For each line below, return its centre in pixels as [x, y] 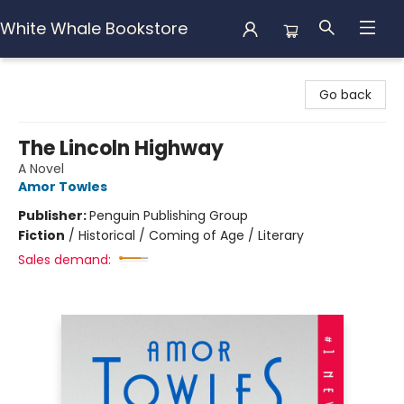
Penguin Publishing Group [169, 216]
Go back [345, 95]
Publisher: [54, 216]
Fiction [41, 235]
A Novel [41, 169]
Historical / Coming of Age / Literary [191, 235]
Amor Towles [63, 187]
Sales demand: [64, 260]
